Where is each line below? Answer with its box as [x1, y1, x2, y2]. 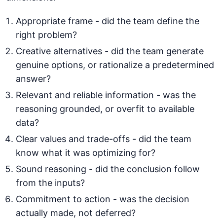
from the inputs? [16, 178, 85, 188]
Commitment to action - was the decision [16, 194, 189, 205]
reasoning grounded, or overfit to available [16, 104, 194, 114]
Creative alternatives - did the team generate [16, 46, 204, 57]
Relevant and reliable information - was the [16, 90, 196, 101]
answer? [16, 74, 51, 84]
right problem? [16, 30, 77, 40]
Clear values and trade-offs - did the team [16, 134, 191, 145]
